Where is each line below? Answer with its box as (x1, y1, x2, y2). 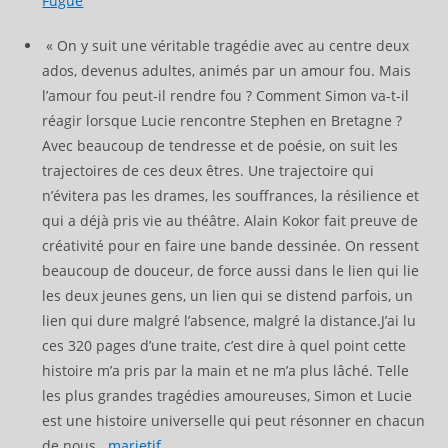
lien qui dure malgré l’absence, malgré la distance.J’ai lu (42, 310, 417, 330)
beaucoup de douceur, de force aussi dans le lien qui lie (42, 260, 420, 280)
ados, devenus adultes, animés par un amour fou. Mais (42, 60, 412, 80)
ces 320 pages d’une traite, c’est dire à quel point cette (42, 335, 407, 355)
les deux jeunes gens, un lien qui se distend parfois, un (42, 285, 414, 305)
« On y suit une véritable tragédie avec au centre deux (42, 35, 410, 55)
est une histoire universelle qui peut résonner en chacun (42, 410, 426, 430)
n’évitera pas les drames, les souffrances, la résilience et (42, 185, 420, 205)
